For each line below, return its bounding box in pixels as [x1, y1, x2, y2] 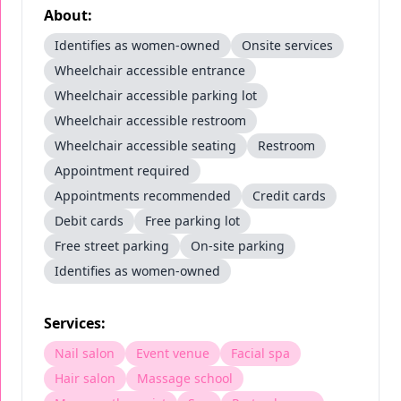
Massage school [137, 370, 233, 387]
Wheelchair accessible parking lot [55, 87, 257, 104]
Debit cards [55, 212, 124, 229]
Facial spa [231, 345, 290, 362]
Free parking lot [145, 212, 240, 229]
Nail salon [55, 345, 115, 362]
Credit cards [252, 187, 326, 204]
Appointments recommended [55, 187, 231, 204]
